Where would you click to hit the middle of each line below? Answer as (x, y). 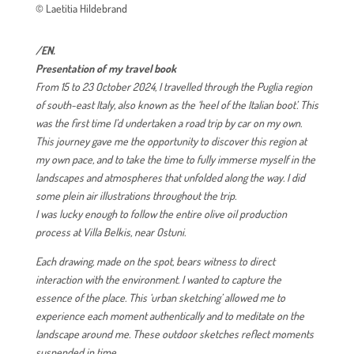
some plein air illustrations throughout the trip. (136, 195)
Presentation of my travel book (105, 68)
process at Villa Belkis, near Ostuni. (110, 232)
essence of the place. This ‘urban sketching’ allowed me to (160, 297)
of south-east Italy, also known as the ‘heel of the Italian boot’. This (177, 104)
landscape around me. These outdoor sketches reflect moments (174, 333)
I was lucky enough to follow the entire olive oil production (161, 213)
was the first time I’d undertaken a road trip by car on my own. (168, 122)
